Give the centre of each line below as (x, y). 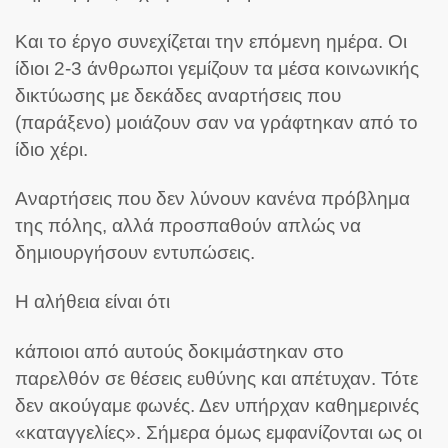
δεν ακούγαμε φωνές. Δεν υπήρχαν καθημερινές (217, 405)
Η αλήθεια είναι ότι (92, 302)
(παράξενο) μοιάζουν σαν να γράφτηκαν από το (216, 122)
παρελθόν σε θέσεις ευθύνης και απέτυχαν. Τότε (216, 378)
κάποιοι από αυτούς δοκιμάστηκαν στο (179, 351)
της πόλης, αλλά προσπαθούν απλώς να (188, 225)
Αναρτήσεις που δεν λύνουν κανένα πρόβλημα (212, 198)
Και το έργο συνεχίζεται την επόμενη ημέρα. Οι (211, 41)
